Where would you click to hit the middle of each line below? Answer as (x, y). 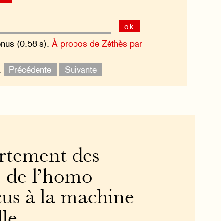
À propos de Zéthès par (97, 44)
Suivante (80, 70)
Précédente (30, 70)
